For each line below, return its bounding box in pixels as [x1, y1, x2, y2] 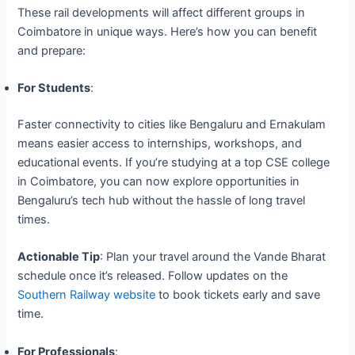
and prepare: [17, 43, 86, 58]
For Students [17, 81, 91, 95]
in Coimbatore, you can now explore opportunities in [17, 174, 300, 189]
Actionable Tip [17, 250, 101, 265]
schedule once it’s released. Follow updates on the [17, 269, 288, 284]
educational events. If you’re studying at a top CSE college [17, 155, 330, 170]
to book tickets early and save [155, 288, 321, 303]
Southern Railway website [17, 288, 156, 303]
